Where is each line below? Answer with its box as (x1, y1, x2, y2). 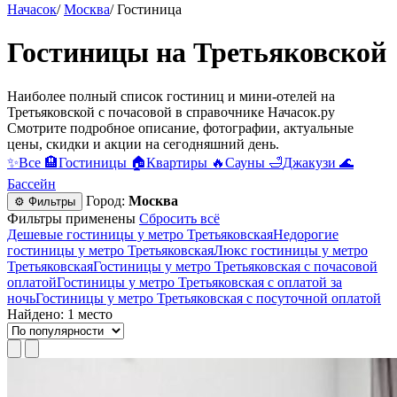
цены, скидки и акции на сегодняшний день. (7, 136, 279, 152)
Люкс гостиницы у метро (214, 242, 368, 258)
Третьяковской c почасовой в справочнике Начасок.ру (7, 104, 335, 120)
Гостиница (117, 2, 182, 17)
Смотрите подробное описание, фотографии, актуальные (7, 120, 354, 136)
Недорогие (273, 226, 339, 242)
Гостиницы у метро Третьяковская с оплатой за (57, 274, 342, 290)
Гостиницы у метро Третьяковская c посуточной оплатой (35, 290, 381, 306)
